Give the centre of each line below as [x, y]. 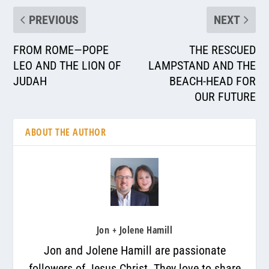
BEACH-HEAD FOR [212, 81]
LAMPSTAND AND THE [202, 65]
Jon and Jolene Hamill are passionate [134, 250]
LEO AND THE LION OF [68, 65]
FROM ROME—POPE [61, 50]
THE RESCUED [222, 50]
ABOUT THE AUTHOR [66, 132]
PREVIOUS [54, 20]
